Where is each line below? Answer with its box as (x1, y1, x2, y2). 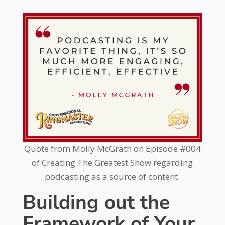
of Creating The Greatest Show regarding (32, 156, 193, 168)
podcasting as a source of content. (45, 170, 180, 182)
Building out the (22, 189, 170, 216)
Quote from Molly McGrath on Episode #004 (24, 142, 201, 154)
